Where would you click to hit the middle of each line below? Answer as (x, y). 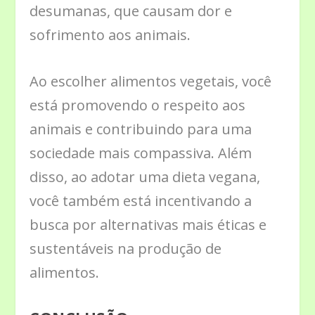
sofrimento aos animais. (110, 34)
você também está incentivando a (141, 200)
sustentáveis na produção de (126, 248)
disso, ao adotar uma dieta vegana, (145, 176)
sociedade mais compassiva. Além (141, 153)
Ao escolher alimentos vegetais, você (151, 81)
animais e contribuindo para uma (141, 129)
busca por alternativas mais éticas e (148, 224)
